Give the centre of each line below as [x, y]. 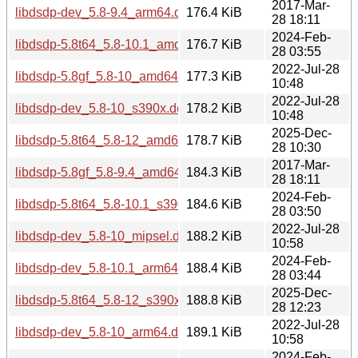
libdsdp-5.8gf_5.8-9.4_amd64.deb [111, 172]
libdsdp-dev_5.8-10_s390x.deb [103, 108]
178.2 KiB [214, 108]
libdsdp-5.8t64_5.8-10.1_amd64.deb [118, 44]
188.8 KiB [214, 300]
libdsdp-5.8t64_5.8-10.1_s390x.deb [115, 204]
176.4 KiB [214, 12]
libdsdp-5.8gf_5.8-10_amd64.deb [109, 76]
